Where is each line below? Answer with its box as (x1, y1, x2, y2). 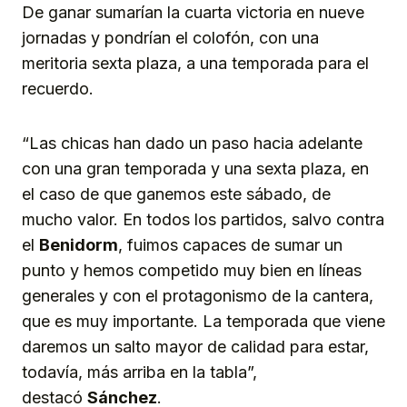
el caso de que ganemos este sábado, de (22, 184, 331, 203)
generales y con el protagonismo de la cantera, (22, 285, 373, 305)
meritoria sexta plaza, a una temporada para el (22, 53, 369, 73)
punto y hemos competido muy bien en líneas (22, 260, 362, 280)
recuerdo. (22, 78, 94, 98)
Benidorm (39, 234, 118, 254)
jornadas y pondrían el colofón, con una (22, 27, 319, 47)
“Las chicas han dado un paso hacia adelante (22, 133, 362, 153)
